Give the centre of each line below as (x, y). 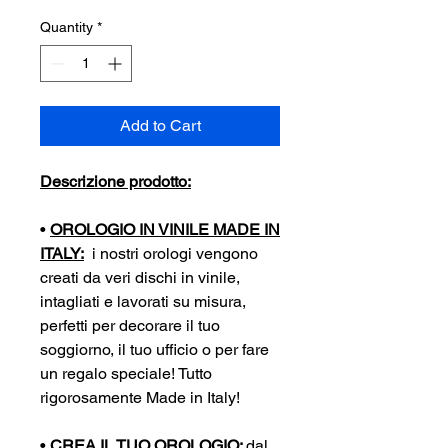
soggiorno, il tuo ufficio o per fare (154, 349)
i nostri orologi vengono (171, 253)
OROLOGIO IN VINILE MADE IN (165, 229)
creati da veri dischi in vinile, (140, 277)
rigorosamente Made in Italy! (140, 397)
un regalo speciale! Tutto (126, 373)
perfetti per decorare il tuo (130, 325)
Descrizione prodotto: (115, 181)
